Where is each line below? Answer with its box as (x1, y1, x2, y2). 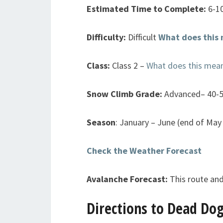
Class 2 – (110, 59, 144, 71)
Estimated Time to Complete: (87, 2, 208, 14)
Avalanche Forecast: (87, 173, 170, 185)
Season (87, 116, 115, 128)
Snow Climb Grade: (87, 88, 164, 100)
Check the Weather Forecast (87, 144, 202, 156)
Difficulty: (87, 31, 126, 43)
